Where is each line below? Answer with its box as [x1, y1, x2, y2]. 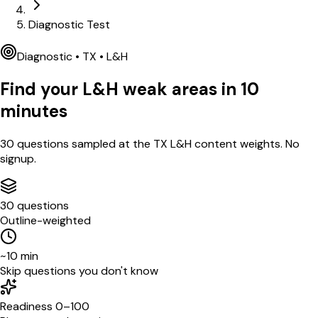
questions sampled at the [14, 136, 153, 151]
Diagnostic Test [28, 17, 110, 32]
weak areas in [119, 77, 241, 100]
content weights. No [192, 136, 300, 151]
